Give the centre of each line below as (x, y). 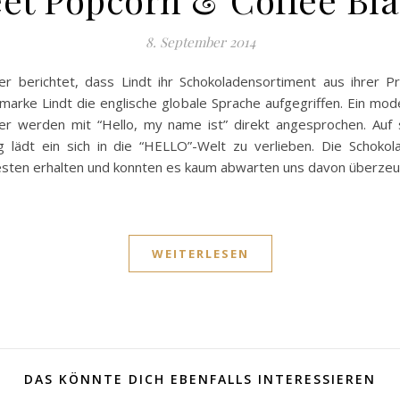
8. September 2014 (200, 42)
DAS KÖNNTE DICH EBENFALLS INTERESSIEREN (200, 379)
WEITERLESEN (200, 254)
